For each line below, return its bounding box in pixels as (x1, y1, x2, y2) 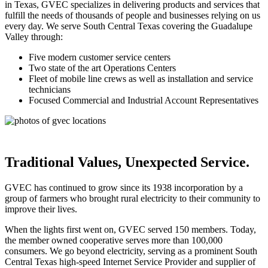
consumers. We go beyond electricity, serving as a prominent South (5, 246, 257, 257)
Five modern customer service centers (29, 52, 170, 63)
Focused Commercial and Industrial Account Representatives (29, 95, 258, 106)
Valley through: (5, 32, 63, 42)
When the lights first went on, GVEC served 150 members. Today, (5, 224, 256, 235)
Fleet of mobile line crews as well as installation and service (29, 74, 253, 84)
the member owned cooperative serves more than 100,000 (5, 235, 223, 246)
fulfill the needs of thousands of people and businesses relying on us (5, 10, 260, 21)
